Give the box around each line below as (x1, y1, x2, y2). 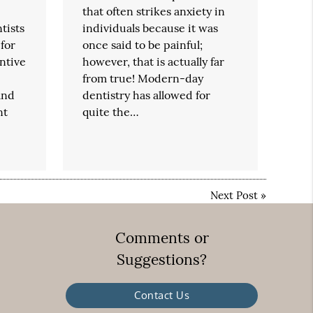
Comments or (115, 228, 209, 248)
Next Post (210, 188, 258, 202)
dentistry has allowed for (82, 87, 211, 102)
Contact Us (134, 289, 189, 303)
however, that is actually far (82, 54, 225, 68)
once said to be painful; (82, 37, 203, 52)
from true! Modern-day (82, 71, 204, 85)
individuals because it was (82, 20, 219, 35)
